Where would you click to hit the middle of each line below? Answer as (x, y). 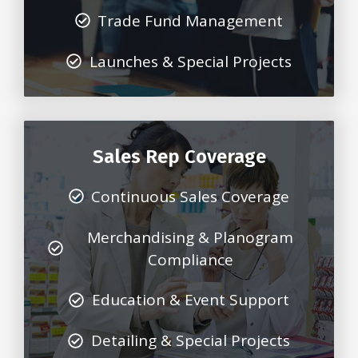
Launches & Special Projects (190, 61)
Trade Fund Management (191, 20)
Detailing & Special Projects (190, 341)
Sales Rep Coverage (179, 156)
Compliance (190, 259)
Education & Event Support (190, 300)
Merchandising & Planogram (191, 237)
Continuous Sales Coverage (191, 196)
